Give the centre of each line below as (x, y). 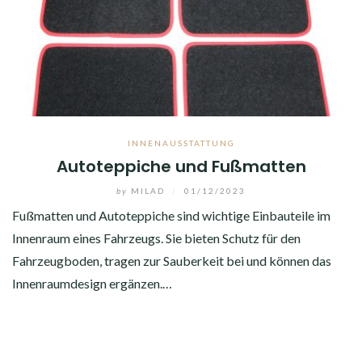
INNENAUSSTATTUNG (181, 143)
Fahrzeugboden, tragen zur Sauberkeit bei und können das (172, 260)
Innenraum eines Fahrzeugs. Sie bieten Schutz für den (156, 238)
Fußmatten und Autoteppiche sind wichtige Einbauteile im (171, 215)
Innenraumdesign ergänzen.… (92, 283)
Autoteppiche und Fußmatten (181, 166)
